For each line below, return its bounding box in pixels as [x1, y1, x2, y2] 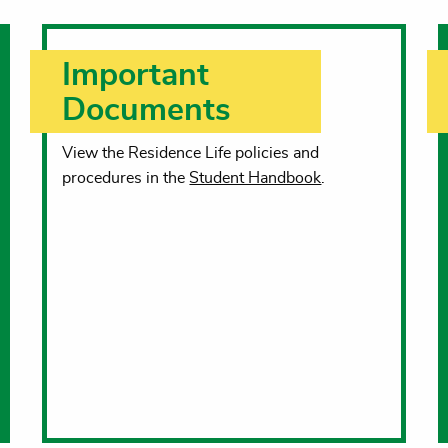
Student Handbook [189, 169, 322, 186]
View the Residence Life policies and [62, 144, 320, 161]
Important [62, 58, 210, 91]
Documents [62, 93, 232, 126]
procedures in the [62, 169, 190, 186]
